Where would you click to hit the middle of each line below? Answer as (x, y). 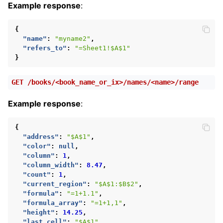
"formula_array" (53, 203)
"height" (39, 212)
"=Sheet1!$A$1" (103, 48)
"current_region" (55, 184)
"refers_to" (45, 48)
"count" (37, 174)
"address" (41, 136)
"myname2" (73, 38)
